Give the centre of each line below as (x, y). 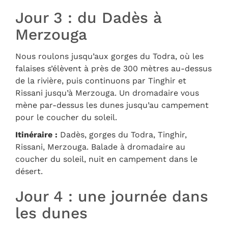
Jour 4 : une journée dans (112, 196)
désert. (29, 172)
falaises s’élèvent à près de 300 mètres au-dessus (113, 69)
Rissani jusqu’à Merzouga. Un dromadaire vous (107, 93)
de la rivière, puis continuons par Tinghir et (101, 81)
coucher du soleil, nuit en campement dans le (106, 159)
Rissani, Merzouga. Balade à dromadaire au (100, 147)
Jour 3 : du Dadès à (88, 18)
